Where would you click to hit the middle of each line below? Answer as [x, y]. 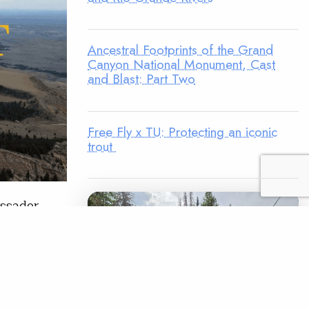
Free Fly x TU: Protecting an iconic [182, 131]
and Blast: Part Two [141, 79]
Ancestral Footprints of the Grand [180, 50]
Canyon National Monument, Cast [181, 64]
